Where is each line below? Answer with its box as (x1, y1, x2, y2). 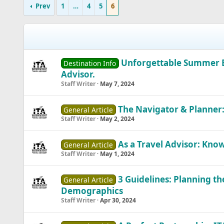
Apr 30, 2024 (99, 196, 136, 204)
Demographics (60, 185, 123, 196)
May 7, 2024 (99, 79, 134, 88)
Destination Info (63, 58, 116, 68)
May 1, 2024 (99, 149, 134, 158)
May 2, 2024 (99, 114, 134, 123)
